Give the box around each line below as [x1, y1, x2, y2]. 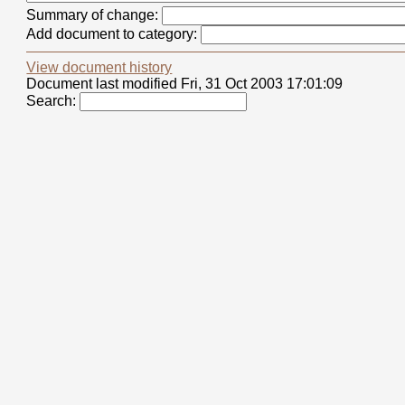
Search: [26, 93, 80, 109]
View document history [26, 60, 173, 76]
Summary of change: [26, 7, 163, 24]
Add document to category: [26, 26, 202, 42]
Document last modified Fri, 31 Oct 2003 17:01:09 [26, 76, 344, 92]
